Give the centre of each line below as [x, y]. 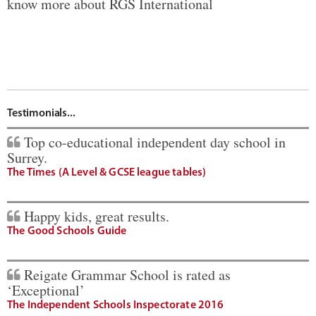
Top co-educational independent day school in [155, 142]
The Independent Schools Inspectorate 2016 [116, 306]
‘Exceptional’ [46, 291]
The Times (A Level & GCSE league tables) [107, 173]
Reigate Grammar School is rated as [127, 275]
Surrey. [27, 158]
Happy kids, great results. [97, 217]
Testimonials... [41, 114]
